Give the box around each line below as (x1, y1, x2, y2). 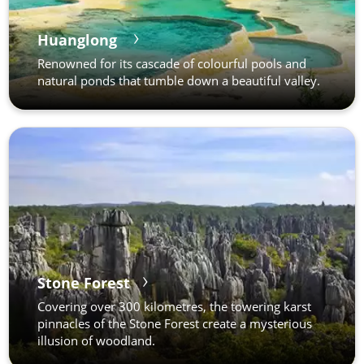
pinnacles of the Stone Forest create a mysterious (37, 315, 312, 331)
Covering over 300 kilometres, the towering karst (37, 298, 311, 314)
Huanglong (37, 30, 121, 50)
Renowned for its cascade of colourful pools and (37, 55, 306, 71)
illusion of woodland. (37, 332, 155, 349)
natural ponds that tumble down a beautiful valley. (37, 72, 320, 89)
